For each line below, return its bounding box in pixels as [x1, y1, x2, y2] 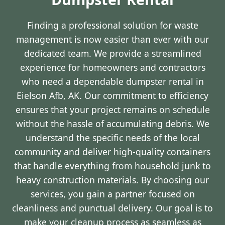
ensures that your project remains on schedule [15, 103, 210, 116]
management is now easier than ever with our [16, 33, 209, 45]
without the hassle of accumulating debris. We [16, 118, 209, 130]
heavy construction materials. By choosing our [16, 174, 209, 186]
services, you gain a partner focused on [30, 188, 195, 200]
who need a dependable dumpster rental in [21, 75, 204, 87]
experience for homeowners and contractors [20, 61, 205, 73]
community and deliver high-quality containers [15, 146, 210, 158]
